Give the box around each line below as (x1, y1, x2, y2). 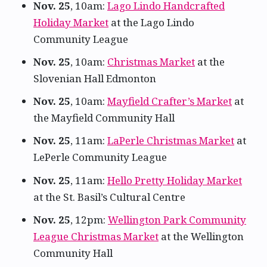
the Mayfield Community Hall (33, 111, 175, 125)
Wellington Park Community (108, 212, 246, 226)
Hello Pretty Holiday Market (107, 173, 242, 187)
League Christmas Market (33, 229, 159, 243)
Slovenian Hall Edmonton (33, 71, 156, 85)
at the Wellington (159, 229, 244, 243)
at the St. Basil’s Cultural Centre (33, 190, 185, 204)
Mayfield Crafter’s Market (107, 94, 232, 108)
